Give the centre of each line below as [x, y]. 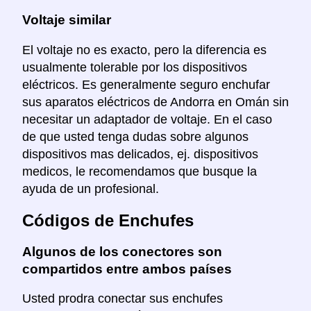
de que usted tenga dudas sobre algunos [135, 136]
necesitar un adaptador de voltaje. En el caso [147, 119]
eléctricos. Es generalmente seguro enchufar [146, 84]
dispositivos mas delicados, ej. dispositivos [140, 154]
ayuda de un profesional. [91, 188]
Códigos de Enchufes [108, 220]
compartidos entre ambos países [127, 269]
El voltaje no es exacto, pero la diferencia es [144, 50]
